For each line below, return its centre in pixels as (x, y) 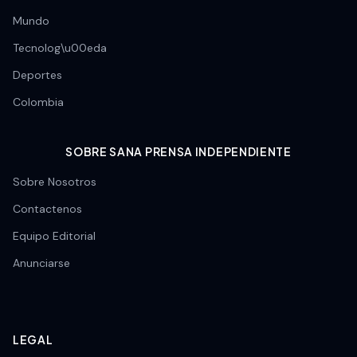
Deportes (37, 75)
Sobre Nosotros (55, 182)
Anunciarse (41, 263)
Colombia (38, 102)
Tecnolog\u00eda (60, 48)
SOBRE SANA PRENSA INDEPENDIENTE (178, 151)
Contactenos (47, 209)
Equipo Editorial (54, 236)
